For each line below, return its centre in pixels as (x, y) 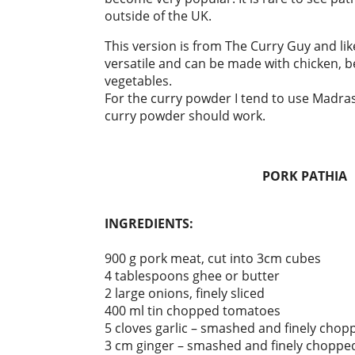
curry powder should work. (185, 116)
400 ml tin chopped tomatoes (193, 311)
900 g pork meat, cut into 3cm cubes (213, 258)
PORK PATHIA (305, 176)
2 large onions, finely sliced (185, 293)
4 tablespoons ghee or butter (192, 276)
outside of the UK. (158, 16)
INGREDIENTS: (149, 223)
